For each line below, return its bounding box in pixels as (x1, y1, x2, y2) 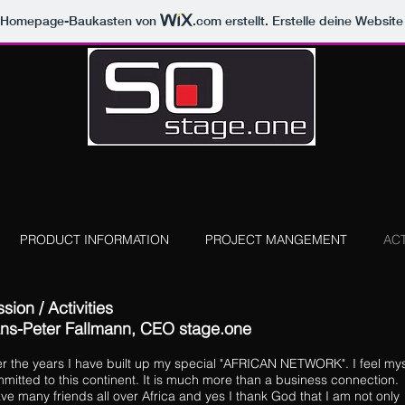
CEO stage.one (140, 318, 251, 339)
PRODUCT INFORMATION (19, 231, 169, 248)
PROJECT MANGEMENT (204, 231, 347, 248)
